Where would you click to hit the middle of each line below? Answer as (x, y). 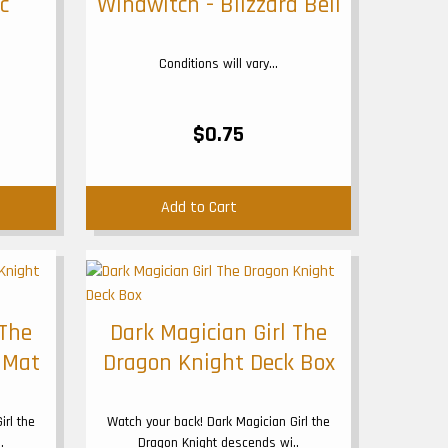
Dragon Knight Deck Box (218, 363)
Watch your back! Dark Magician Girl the (218, 422)
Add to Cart (198, 207)
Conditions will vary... (218, 64)
